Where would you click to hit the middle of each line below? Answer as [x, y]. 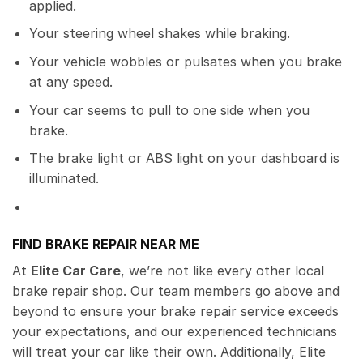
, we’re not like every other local [222, 270]
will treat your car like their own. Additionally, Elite [169, 351]
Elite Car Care [76, 270]
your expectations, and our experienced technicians [175, 331]
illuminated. [64, 179]
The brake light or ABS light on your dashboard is [184, 158]
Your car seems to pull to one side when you [169, 110]
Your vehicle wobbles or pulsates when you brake [185, 62]
